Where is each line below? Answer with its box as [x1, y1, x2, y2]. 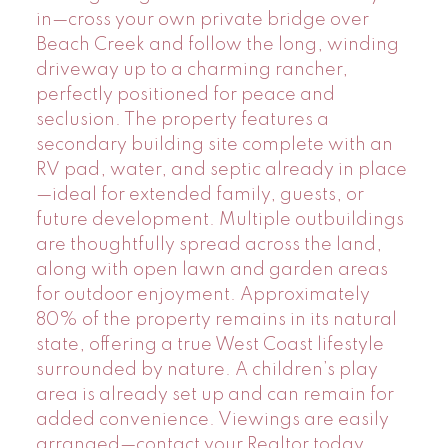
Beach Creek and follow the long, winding [35, 35, 399, 54]
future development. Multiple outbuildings [35, 210, 404, 229]
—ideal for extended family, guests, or [35, 185, 364, 204]
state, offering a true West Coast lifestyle [35, 335, 384, 354]
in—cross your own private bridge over [35, 10, 369, 29]
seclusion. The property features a [35, 110, 329, 129]
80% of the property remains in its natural [35, 310, 397, 329]
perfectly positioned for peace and [35, 85, 335, 104]
